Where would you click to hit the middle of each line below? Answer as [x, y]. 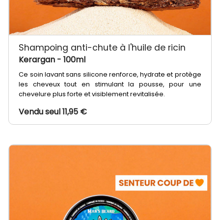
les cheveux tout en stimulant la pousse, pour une [110, 84]
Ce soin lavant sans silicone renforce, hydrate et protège [110, 74]
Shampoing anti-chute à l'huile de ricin [102, 47]
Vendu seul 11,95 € [53, 111]
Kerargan [38, 59]
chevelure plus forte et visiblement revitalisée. [92, 94]
